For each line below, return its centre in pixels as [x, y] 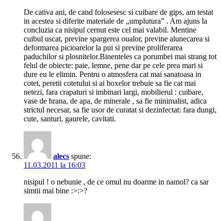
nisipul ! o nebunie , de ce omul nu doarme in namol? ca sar [116, 182]
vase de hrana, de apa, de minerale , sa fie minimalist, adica [115, 101]
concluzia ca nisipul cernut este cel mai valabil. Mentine [110, 30]
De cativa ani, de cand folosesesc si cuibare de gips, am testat [118, 12]
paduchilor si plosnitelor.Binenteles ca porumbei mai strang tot [120, 57]
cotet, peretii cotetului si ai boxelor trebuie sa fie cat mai [110, 83]
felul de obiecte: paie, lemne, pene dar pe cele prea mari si [113, 66]
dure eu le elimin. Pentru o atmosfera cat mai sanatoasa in [112, 74]
